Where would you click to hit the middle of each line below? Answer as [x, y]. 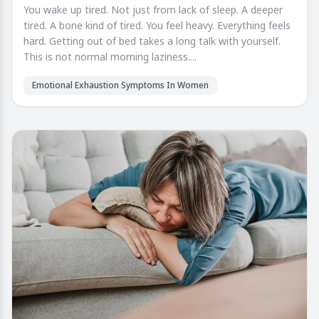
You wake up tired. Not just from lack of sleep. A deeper [153, 9]
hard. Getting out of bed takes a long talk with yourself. [152, 41]
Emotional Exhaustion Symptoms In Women [120, 85]
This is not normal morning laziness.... [110, 56]
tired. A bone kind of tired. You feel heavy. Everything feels [157, 25]
